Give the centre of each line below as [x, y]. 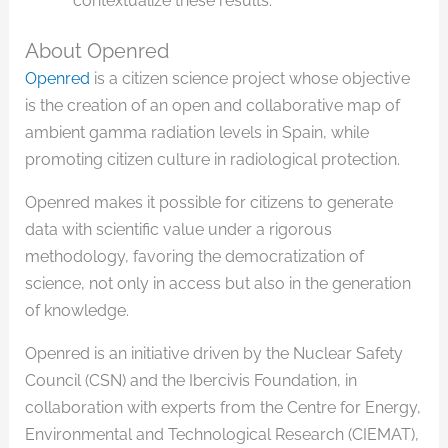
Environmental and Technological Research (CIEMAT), [221, 435]
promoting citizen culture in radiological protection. [212, 160]
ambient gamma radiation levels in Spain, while [196, 133]
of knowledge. [76, 311]
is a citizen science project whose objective [251, 79]
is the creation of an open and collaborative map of [212, 106]
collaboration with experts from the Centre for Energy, [222, 408]
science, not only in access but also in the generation [217, 284]
